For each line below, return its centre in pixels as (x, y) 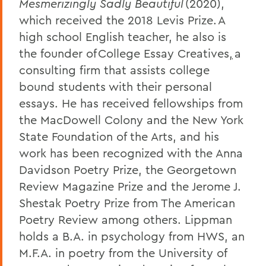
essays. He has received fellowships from (131, 103)
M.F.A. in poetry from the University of (123, 252)
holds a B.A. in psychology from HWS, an (132, 236)
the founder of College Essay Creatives (124, 53)
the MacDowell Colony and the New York (131, 119)
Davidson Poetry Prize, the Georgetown (128, 169)
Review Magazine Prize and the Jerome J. (130, 186)
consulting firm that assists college (114, 69)
